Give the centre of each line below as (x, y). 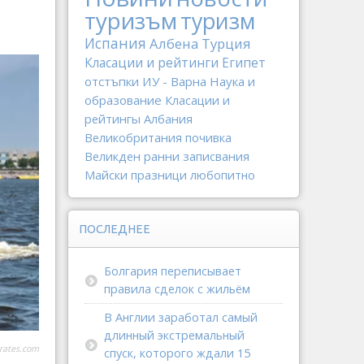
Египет (244, 63)
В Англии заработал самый (181, 317)
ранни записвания (197, 156)
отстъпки (112, 81)
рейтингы (113, 119)
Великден (113, 156)
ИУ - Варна (174, 81)
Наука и (232, 81)
